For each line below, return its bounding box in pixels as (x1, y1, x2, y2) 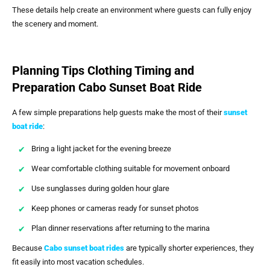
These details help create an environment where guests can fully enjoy (12, 5, 251, 15)
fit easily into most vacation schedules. (12, 257, 144, 267)
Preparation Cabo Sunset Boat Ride (12, 80, 202, 95)
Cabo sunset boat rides (44, 243, 124, 253)
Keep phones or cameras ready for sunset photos (31, 204, 199, 213)
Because (12, 243, 44, 253)
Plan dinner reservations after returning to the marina (31, 224, 210, 233)
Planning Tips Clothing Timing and (12, 63, 194, 78)
